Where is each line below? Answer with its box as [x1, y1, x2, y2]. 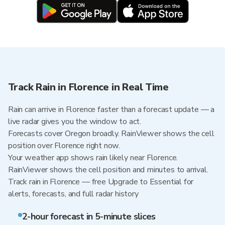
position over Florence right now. [8, 140, 121, 151]
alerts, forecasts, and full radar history [8, 188, 139, 199]
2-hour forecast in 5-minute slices [22, 210, 156, 222]
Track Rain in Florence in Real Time [8, 80, 168, 94]
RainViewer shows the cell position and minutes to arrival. [8, 164, 208, 175]
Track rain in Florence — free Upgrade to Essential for [8, 176, 194, 187]
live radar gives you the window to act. [8, 116, 141, 127]
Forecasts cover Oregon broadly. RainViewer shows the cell [8, 128, 214, 139]
